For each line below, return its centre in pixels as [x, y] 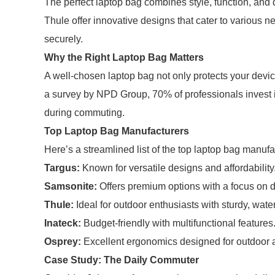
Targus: [62, 168]
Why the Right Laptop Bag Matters [124, 57]
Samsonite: [71, 186]
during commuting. [84, 113]
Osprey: [63, 242]
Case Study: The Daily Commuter [122, 260]
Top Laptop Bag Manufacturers [117, 131]
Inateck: [63, 223]
